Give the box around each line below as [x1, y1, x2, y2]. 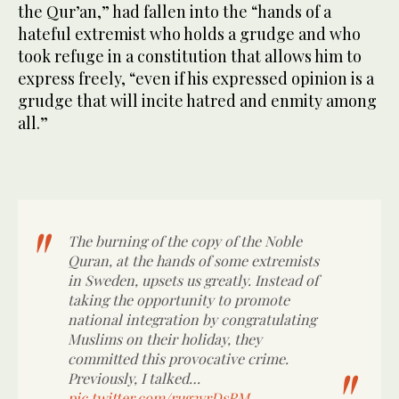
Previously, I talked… [68, 368, 200, 387]
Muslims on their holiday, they [68, 329, 262, 348]
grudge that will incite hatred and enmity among [18, 89, 377, 111]
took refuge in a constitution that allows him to [18, 45, 362, 67]
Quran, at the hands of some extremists [68, 250, 319, 270]
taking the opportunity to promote [68, 289, 289, 309]
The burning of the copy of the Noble [68, 231, 302, 250]
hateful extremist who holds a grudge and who [18, 22, 361, 45]
